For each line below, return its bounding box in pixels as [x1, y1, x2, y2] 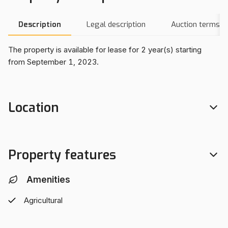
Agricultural [24, 195, 63, 205]
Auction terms [171, 19, 220, 30]
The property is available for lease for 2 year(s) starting [8, 44, 202, 54]
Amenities [26, 174, 70, 185]
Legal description [87, 19, 146, 30]
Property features [8, 146, 116, 163]
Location [8, 99, 59, 116]
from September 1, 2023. [8, 56, 99, 67]
